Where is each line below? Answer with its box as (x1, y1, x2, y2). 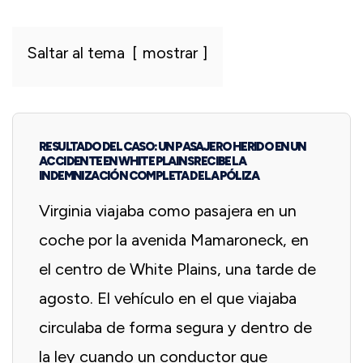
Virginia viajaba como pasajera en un (39, 200, 297, 220)
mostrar (143, 42, 198, 62)
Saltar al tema (27, 42, 125, 62)
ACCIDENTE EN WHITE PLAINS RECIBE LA (39, 153, 246, 169)
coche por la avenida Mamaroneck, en (39, 229, 309, 250)
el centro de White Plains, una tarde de (39, 258, 316, 279)
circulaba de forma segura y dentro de (39, 317, 312, 337)
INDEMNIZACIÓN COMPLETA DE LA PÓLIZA (39, 168, 258, 183)
